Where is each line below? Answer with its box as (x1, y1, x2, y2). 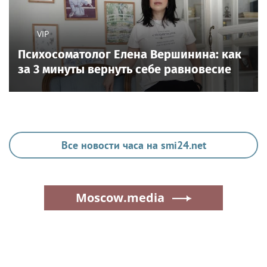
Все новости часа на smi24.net (61, 138, 206, 152)
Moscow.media (75, 189, 164, 206)
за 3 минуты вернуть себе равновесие (18, 61, 231, 76)
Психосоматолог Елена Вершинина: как (18, 46, 241, 61)
